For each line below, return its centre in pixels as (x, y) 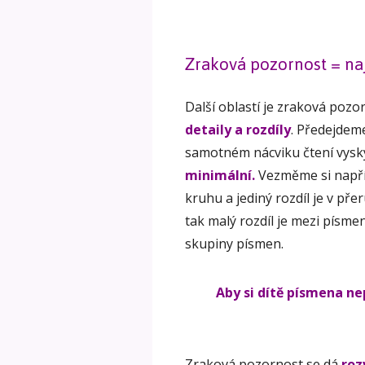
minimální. (220, 176)
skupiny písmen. (234, 244)
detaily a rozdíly (238, 130)
